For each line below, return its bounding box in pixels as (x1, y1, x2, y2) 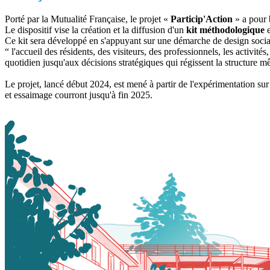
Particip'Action (171, 13, 233, 24)
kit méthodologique (184, 24, 265, 35)
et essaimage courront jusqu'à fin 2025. (5, 89, 152, 100)
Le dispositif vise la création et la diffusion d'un (5, 24, 184, 35)
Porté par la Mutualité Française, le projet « (5, 13, 171, 24)
